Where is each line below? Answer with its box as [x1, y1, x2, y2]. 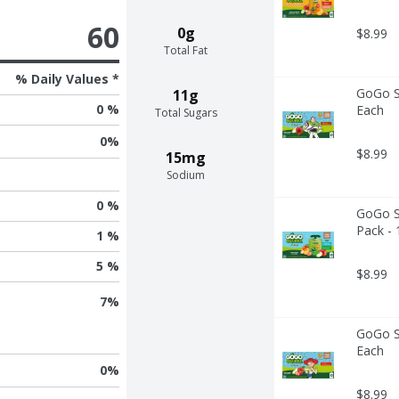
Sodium [167, 167, 206, 183]
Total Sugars [154, 104, 217, 120]
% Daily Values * [14, 69, 119, 87]
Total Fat [164, 42, 208, 58]
